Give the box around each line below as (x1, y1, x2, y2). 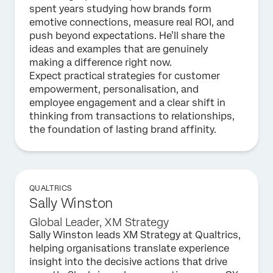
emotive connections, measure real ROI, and (29, 16, 234, 28)
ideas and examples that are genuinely (29, 43, 208, 55)
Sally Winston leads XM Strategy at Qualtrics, (29, 229, 241, 241)
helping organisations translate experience (29, 243, 229, 254)
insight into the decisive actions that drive (29, 256, 227, 268)
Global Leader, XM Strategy (29, 216, 169, 229)
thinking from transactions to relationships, (29, 110, 235, 122)
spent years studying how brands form (29, 3, 211, 15)
